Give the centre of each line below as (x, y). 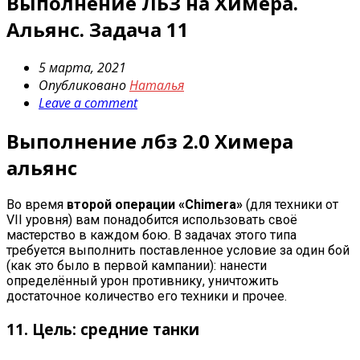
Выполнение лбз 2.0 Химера (150, 141)
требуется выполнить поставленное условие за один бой (178, 250)
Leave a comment (88, 103)
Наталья (157, 86)
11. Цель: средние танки (103, 329)
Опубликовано (84, 86)
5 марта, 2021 (82, 68)
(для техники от (292, 204)
